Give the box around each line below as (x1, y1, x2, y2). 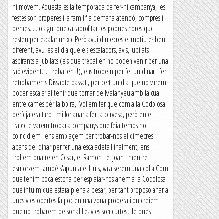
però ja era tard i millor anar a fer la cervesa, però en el (12, 109, 153, 120)
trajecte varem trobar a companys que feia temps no (12, 120, 146, 131)
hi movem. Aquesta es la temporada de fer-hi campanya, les (12, 1, 165, 12)
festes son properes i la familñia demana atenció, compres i (12, 12, 163, 23)
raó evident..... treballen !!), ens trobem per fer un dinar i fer (12, 66, 166, 77)
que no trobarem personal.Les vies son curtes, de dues (12, 206, 151, 217)
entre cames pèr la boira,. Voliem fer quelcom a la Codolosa (12, 98, 165, 109)
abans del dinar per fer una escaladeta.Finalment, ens (12, 141, 149, 152)
